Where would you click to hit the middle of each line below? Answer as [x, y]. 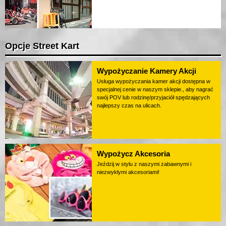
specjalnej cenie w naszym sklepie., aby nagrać [155, 90]
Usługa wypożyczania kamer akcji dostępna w [154, 81]
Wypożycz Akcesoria [133, 154]
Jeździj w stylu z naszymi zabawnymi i [144, 164]
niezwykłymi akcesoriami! [128, 172]
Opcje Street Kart [42, 46]
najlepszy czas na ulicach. [129, 106]
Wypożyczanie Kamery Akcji [147, 71]
